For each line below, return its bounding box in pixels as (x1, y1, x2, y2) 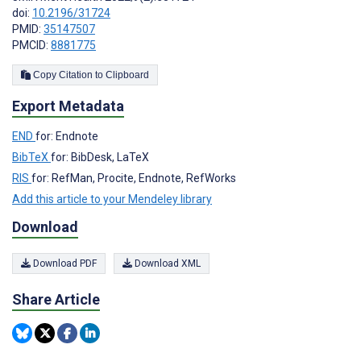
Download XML (132, 257, 201, 269)
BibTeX (12, 151, 51, 164)
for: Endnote (35, 130, 98, 143)
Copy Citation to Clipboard (106, 68, 149, 81)
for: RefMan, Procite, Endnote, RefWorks (31, 172, 236, 185)
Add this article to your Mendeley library (12, 193, 212, 206)
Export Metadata (12, 98, 124, 115)
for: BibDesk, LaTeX (51, 151, 149, 164)
